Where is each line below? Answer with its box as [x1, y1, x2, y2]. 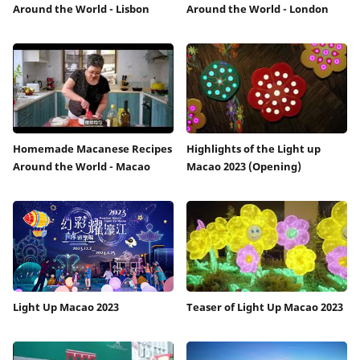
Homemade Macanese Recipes [13, 141, 172, 157]
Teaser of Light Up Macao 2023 [186, 299, 343, 314]
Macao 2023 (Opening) [186, 159, 301, 174]
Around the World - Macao [13, 159, 150, 174]
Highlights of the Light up [186, 141, 321, 157]
